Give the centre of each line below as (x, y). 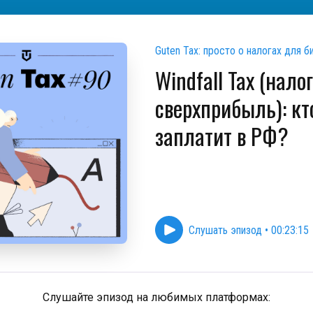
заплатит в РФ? (222, 136)
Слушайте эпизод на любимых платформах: (156, 297)
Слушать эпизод (225, 230)
